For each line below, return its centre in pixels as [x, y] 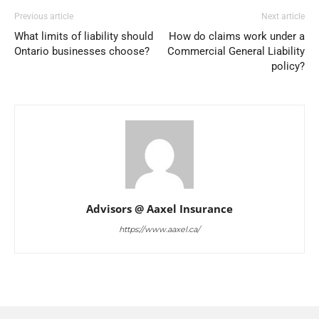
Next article [283, 16]
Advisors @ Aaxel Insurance [159, 208]
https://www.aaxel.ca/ [159, 229]
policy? [288, 66]
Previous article [44, 16]
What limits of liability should [84, 36]
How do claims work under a [237, 36]
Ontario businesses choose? [82, 51]
